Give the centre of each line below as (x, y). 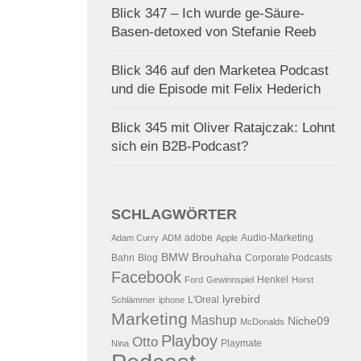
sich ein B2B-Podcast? (180, 146)
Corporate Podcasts (288, 257)
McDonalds (262, 321)
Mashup (214, 320)
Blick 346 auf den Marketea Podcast (220, 70)
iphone (172, 299)
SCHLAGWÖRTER (174, 214)
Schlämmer (133, 299)
